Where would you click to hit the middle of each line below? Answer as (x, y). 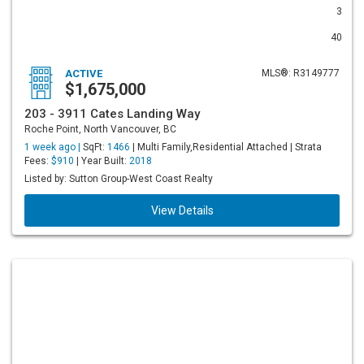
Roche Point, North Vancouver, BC (100, 129)
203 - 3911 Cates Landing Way (112, 114)
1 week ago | (54, 147)
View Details (182, 210)
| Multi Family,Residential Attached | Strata (226, 147)
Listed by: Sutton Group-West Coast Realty (119, 179)
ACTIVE (84, 74)
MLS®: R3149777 (301, 73)
